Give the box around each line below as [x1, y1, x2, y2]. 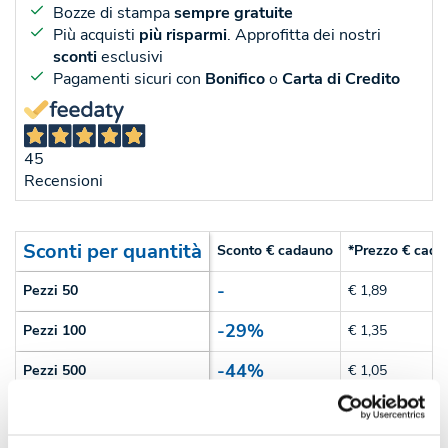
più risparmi [138, 24, 227, 47]
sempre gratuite [173, 2, 293, 25]
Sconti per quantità [23, 238, 202, 266]
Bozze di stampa [52, 2, 174, 25]
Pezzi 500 [23, 361, 86, 381]
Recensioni [24, 170, 103, 193]
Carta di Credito [281, 68, 400, 91]
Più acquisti [52, 24, 139, 47]
